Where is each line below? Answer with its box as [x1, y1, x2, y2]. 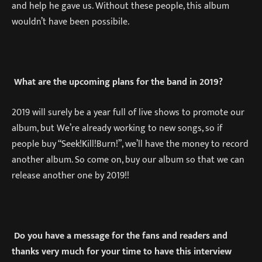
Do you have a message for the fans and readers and [14, 228, 227, 244]
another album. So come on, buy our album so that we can [12, 151, 244, 167]
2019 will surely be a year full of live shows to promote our [12, 104, 244, 120]
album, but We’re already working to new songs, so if [12, 120, 222, 136]
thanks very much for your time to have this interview [12, 244, 232, 260]
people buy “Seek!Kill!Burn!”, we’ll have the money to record [12, 136, 249, 151]
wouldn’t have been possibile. [12, 14, 129, 30]
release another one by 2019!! [12, 167, 129, 183]
